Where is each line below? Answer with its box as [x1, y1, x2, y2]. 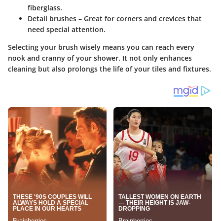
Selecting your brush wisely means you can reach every [8, 42, 194, 52]
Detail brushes [28, 14, 76, 24]
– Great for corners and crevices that [76, 14, 202, 24]
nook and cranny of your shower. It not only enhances [8, 53, 192, 63]
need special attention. [28, 25, 106, 35]
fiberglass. [28, 3, 62, 13]
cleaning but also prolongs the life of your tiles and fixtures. [8, 64, 211, 74]
